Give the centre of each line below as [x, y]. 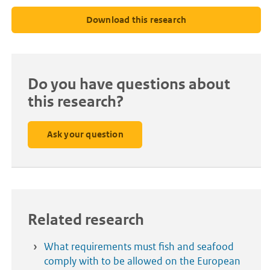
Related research [86, 220]
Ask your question [85, 134]
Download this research [136, 19]
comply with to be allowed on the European [142, 261]
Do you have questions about [129, 84]
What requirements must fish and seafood [139, 247]
